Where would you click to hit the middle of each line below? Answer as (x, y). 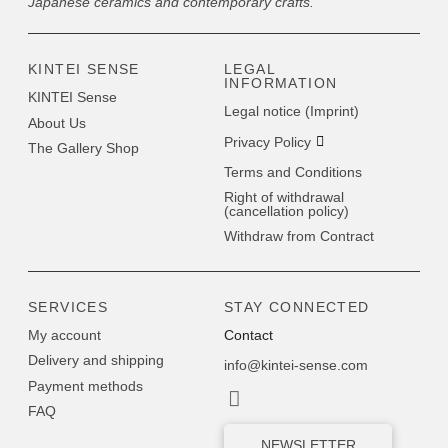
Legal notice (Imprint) (291, 111)
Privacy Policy (267, 141)
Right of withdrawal (284, 197)
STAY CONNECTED (297, 307)
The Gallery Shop (83, 147)
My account (64, 335)
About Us (57, 122)
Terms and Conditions (293, 171)
